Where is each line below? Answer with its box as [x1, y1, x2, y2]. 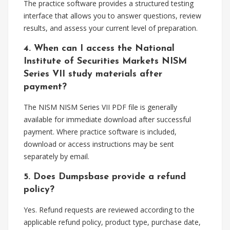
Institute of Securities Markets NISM [24, 56, 187, 66]
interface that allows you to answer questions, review [24, 11, 201, 21]
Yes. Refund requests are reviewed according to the [24, 205, 195, 215]
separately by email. [24, 151, 89, 161]
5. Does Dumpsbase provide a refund [24, 172, 186, 182]
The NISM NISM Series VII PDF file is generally [24, 102, 177, 112]
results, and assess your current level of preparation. [24, 23, 198, 33]
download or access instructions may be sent [24, 139, 174, 149]
